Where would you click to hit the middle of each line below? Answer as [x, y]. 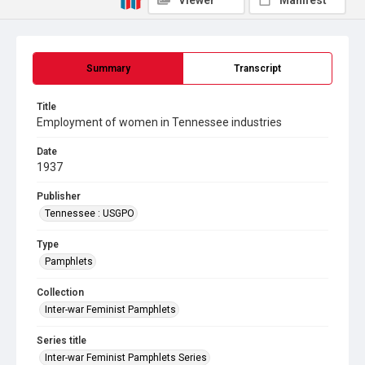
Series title [62, 341]
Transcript [257, 68]
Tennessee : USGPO [90, 213]
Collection [60, 292]
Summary [108, 68]
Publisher [59, 196]
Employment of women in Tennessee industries [159, 122]
